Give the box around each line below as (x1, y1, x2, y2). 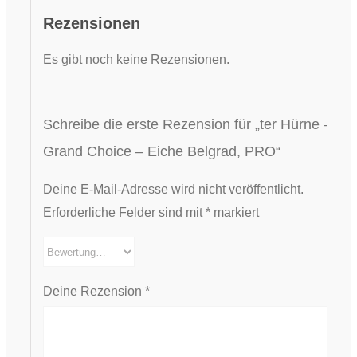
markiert (210, 206, 259, 220)
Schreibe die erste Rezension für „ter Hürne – (42, 116, 331, 133)
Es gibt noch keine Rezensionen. (42, 53, 229, 67)
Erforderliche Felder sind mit (42, 206, 206, 220)
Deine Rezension (42, 284, 145, 299)
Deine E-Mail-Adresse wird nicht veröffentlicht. (42, 182, 304, 197)
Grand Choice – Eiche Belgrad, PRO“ (42, 143, 280, 160)
